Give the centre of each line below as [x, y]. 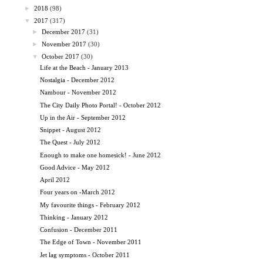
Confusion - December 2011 [79, 230]
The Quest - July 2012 [70, 142]
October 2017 [61, 57]
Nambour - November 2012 [78, 92]
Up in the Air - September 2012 [83, 117]
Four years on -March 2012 [78, 192]
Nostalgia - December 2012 [77, 80]
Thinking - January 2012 [74, 217]
